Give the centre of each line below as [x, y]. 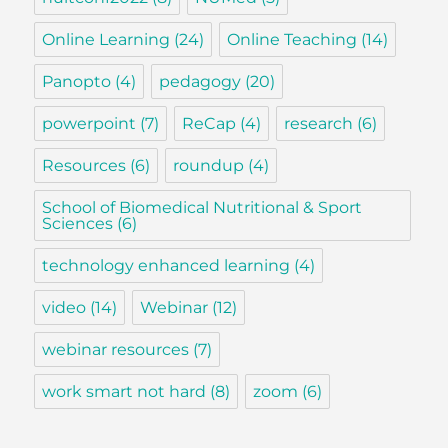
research [319, 124]
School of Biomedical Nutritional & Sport [202, 208]
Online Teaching [292, 40]
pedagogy [200, 82]
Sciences [78, 224]
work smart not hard [124, 392]
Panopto [77, 82]
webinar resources [116, 350]
